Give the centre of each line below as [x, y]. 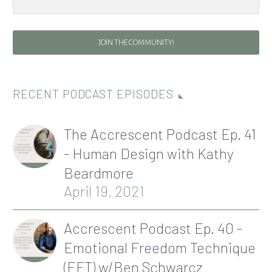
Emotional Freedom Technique [160, 247]
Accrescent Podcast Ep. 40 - [153, 228]
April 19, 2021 [104, 191]
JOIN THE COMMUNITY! [136, 42]
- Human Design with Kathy [149, 153]
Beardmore [99, 172]
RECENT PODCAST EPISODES [93, 93]
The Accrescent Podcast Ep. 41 [160, 134]
